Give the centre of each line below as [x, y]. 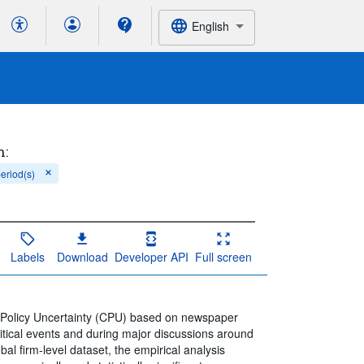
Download [82, 256]
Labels [27, 256]
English [210, 26]
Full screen [223, 256]
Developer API [151, 256]
